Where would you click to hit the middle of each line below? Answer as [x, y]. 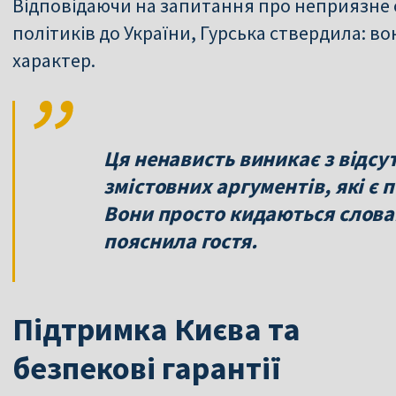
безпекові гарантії [147, 368]
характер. [54, 60]
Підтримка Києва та [156, 329]
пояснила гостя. [180, 240]
